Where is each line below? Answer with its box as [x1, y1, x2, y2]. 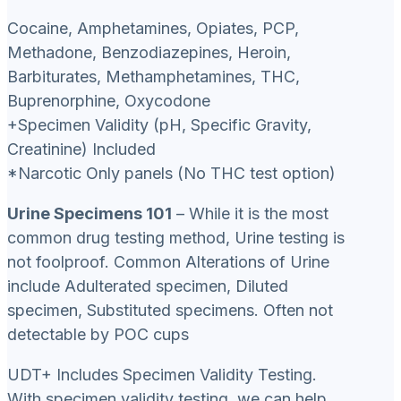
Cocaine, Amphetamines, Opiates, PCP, [7, 19, 299, 38]
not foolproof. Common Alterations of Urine [7, 252, 329, 272]
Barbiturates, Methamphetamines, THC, [7, 67, 300, 87]
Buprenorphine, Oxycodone [7, 91, 210, 111]
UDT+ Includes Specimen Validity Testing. [7, 365, 317, 385]
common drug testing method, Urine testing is [7, 228, 345, 248]
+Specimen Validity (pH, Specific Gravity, [7, 115, 311, 135]
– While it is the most [172, 204, 328, 224]
